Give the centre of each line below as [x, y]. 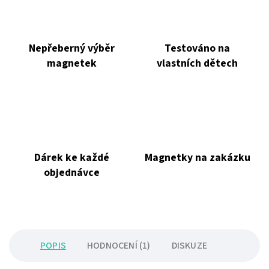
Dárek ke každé [72, 158]
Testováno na [197, 49]
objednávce [72, 173]
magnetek [72, 64]
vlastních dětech [197, 64]
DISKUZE [189, 246]
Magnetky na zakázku [197, 158]
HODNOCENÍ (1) [119, 246]
